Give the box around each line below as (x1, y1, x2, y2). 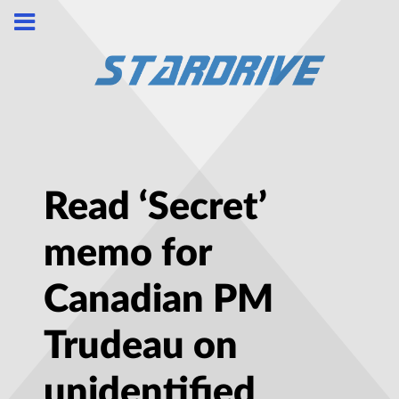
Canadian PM (44, 281, 273, 320)
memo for (44, 234, 211, 273)
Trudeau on (44, 327, 238, 366)
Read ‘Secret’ (44, 188, 267, 227)
